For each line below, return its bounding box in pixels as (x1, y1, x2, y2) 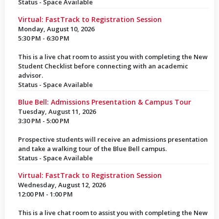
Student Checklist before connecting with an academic (18, 62, 188, 70)
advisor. (18, 71, 43, 80)
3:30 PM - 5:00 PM (18, 116, 69, 125)
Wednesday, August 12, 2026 (18, 180, 106, 189)
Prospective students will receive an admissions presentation (18, 135, 208, 144)
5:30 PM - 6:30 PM (18, 34, 69, 43)
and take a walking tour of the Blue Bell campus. (18, 144, 167, 153)
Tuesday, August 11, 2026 (18, 107, 96, 116)
